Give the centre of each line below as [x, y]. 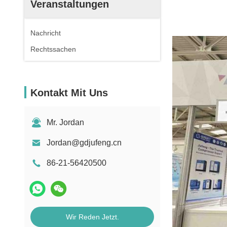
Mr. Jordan [65, 122]
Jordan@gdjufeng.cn [84, 143]
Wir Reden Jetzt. [92, 217]
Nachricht [46, 33]
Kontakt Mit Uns [69, 93]
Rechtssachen [53, 49]
